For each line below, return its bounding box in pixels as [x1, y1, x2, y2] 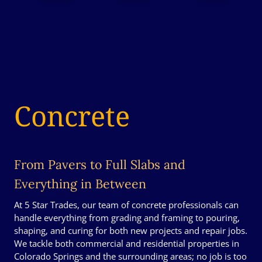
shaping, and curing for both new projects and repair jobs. [14, 225, 247, 237]
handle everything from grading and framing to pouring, [14, 212, 240, 224]
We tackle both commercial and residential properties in [14, 237, 239, 250]
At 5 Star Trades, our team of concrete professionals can [14, 199, 239, 211]
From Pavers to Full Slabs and [14, 157, 185, 173]
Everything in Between [14, 176, 146, 192]
